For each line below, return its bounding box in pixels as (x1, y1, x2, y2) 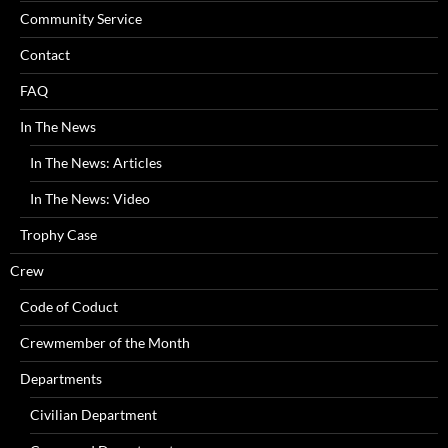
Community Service (20, 9, 142, 27)
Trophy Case (20, 225, 97, 243)
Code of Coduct (20, 297, 118, 315)
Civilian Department (30, 405, 157, 423)
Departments (20, 369, 102, 387)
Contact (20, 45, 70, 63)
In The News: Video (30, 189, 150, 207)
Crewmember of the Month (20, 333, 190, 351)
